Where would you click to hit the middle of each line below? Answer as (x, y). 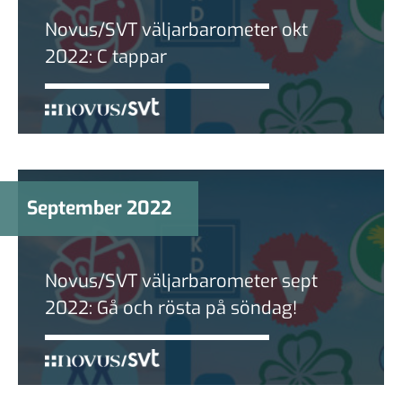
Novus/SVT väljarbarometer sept (181, 281)
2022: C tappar (106, 57)
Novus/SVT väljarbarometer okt (176, 30)
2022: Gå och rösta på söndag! (171, 308)
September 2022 (99, 208)
